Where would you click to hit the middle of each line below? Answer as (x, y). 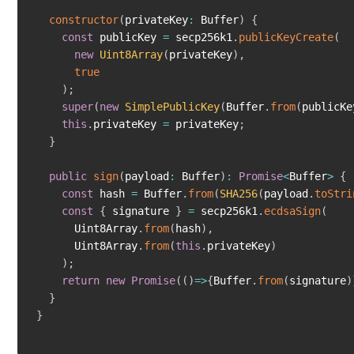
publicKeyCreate (286, 38)
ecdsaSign (292, 211)
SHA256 (239, 194)
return (81, 281)
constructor (84, 20)
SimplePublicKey (172, 107)
